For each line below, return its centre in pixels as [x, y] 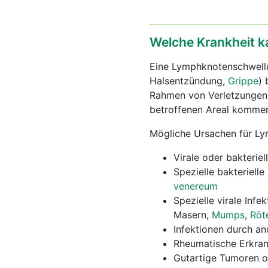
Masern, [193, 215]
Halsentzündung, [189, 81]
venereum [196, 186]
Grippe [243, 81]
